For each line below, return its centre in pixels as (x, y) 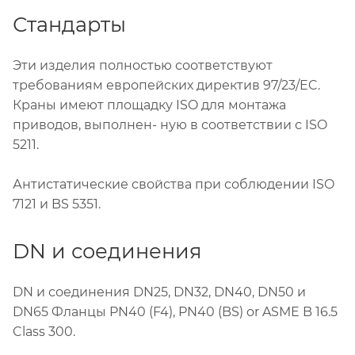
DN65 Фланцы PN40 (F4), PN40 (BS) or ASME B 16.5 (175, 311)
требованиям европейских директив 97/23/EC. (166, 85)
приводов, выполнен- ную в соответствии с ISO (170, 124)
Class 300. (44, 331)
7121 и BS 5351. (58, 204)
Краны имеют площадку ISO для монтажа (149, 105)
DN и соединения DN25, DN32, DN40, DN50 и (159, 292)
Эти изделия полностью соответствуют (143, 65)
